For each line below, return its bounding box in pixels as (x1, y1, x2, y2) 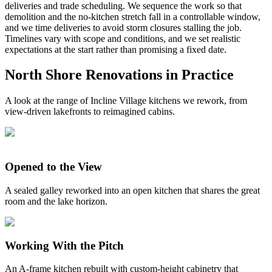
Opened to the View (5, 160, 102, 174)
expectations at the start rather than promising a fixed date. (5, 44, 226, 55)
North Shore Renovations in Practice (5, 67, 234, 83)
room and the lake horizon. (5, 195, 107, 206)
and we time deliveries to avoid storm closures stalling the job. (5, 22, 242, 33)
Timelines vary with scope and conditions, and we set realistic (5, 33, 240, 44)
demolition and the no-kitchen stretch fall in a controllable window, (5, 11, 260, 22)
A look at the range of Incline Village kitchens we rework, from (5, 95, 247, 106)
